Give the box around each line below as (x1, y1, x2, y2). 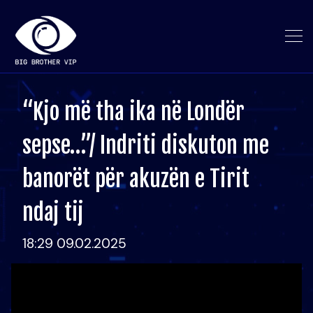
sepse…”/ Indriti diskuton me (22, 131, 269, 159)
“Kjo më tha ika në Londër (22, 98, 245, 126)
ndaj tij (22, 198, 84, 226)
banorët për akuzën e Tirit (22, 165, 249, 193)
